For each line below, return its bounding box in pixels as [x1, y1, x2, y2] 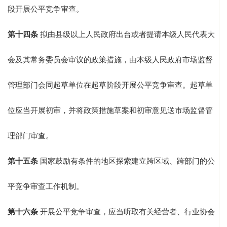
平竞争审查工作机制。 [8, 182, 84, 191]
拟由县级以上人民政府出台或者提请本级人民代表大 [38, 30, 215, 39]
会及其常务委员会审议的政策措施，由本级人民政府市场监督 [8, 56, 213, 64]
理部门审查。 [8, 132, 53, 140]
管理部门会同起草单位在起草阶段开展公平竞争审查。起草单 [8, 81, 213, 90]
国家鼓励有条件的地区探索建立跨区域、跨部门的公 [38, 157, 215, 166]
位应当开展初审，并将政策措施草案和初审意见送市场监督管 [8, 106, 213, 115]
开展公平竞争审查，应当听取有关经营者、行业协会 [38, 208, 215, 216]
